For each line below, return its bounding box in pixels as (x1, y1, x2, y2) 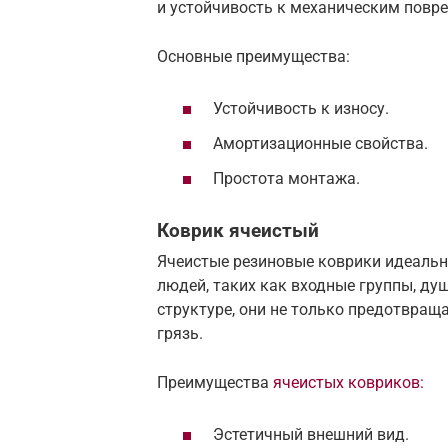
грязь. (157, 324, 203, 344)
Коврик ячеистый (157, 218, 319, 242)
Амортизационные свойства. (213, 133, 428, 153)
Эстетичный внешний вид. (213, 424, 409, 444)
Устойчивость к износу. (213, 98, 389, 118)
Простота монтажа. (213, 169, 360, 189)
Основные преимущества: (157, 47, 350, 67)
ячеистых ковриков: (273, 373, 424, 393)
